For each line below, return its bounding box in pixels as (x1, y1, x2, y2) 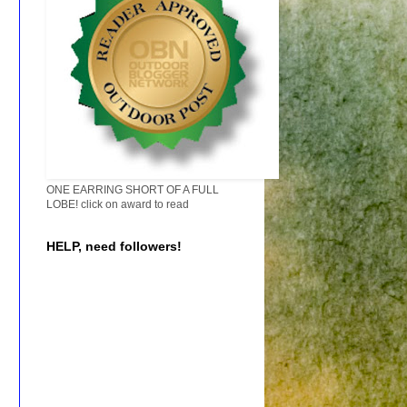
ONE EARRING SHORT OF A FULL (46, 184, 219, 197)
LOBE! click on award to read (46, 198, 189, 212)
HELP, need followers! (46, 239, 182, 254)
